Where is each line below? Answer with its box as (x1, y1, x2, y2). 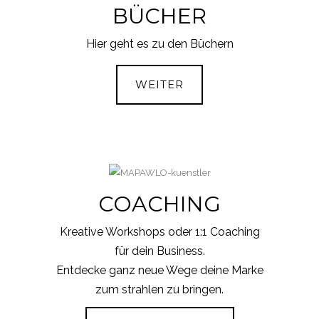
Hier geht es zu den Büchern (85, 36, 234, 51)
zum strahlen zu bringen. (95, 283, 224, 297)
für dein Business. (114, 244, 205, 258)
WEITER (135, 77, 184, 91)
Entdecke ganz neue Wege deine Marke (56, 263, 263, 278)
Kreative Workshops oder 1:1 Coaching (59, 225, 260, 239)
